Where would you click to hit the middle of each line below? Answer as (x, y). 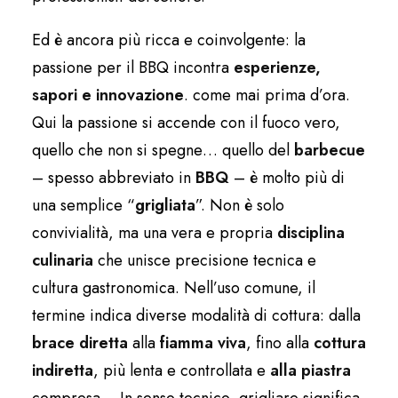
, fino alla (280, 343)
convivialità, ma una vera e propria (155, 233)
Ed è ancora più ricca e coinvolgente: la (169, 40)
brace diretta (80, 343)
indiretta (63, 371)
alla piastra (310, 371)
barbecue (330, 151)
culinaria (63, 261)
